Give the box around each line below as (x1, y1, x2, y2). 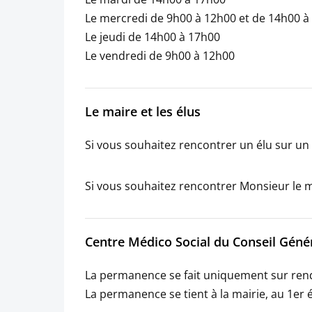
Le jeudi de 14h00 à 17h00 (85, 29, 220, 45)
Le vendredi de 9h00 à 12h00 (85, 47, 235, 63)
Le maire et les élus (85, 103, 201, 120)
